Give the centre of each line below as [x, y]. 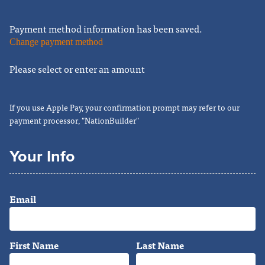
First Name [34, 245]
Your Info [42, 156]
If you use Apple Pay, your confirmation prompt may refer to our [125, 107]
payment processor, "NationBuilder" [74, 120]
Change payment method [56, 42]
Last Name [160, 245]
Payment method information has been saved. [106, 29]
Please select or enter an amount [77, 68]
